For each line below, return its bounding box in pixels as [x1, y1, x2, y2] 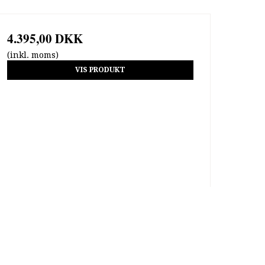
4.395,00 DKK [7, 30, 83, 48]
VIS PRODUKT [75, 66, 125, 75]
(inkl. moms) [7, 50, 59, 60]
